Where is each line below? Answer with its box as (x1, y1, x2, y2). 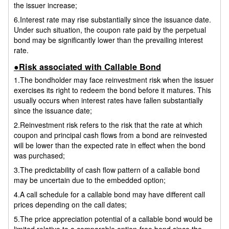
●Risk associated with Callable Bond (14, 61, 161, 73)
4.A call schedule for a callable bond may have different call (14, 189, 205, 199)
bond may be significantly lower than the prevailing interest (14, 34, 203, 45)
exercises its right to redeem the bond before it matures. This (14, 84, 211, 95)
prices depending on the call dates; (14, 199, 127, 210)
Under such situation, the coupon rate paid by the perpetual (14, 24, 206, 35)
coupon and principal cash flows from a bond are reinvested (14, 129, 207, 140)
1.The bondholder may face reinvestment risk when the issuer (14, 74, 214, 85)
